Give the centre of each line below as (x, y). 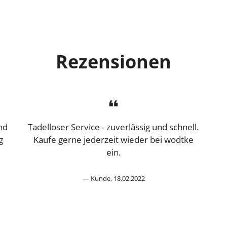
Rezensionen (113, 62)
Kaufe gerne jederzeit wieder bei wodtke (113, 139)
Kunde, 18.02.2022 (118, 178)
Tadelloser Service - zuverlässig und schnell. (113, 127)
